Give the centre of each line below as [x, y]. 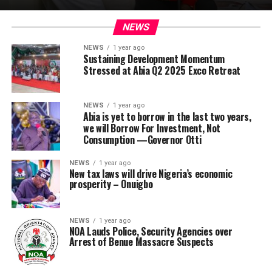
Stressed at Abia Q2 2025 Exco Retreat [162, 70]
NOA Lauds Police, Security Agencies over [151, 231]
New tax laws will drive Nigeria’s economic [151, 174]
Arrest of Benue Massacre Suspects [141, 242]
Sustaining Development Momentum [154, 59]
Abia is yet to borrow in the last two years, [167, 117]
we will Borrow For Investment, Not [151, 128]
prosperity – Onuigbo [111, 184]
